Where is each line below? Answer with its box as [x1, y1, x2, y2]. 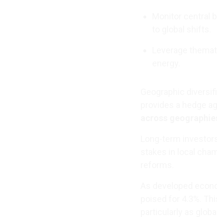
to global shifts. [152, 24, 211, 34]
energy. [152, 58, 180, 68]
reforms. [140, 160, 174, 170]
